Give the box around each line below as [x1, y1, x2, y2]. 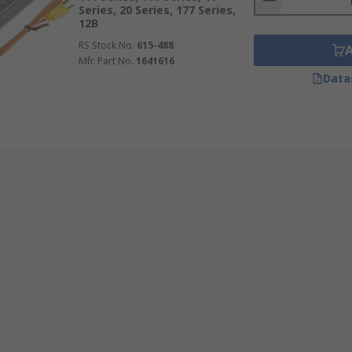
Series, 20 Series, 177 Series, [78, 2, 236, 17]
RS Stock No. [78, 38, 134, 52]
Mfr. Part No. [78, 54, 134, 68]
